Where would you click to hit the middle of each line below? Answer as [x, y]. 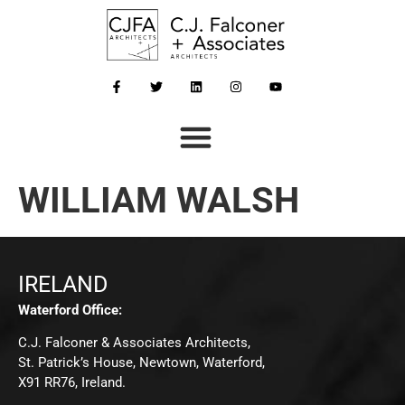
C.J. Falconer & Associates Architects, [134, 343]
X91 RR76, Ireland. [72, 382]
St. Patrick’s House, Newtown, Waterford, [141, 363]
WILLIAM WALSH [159, 200]
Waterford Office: [70, 310]
